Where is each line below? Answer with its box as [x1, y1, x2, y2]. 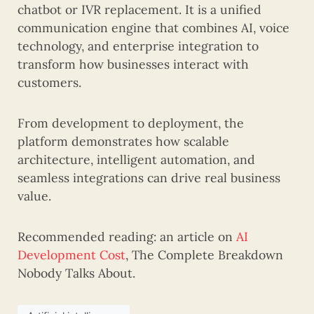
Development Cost [18, 246, 125, 263]
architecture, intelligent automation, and [18, 151, 255, 168]
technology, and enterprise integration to [18, 37, 259, 54]
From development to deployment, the [18, 114, 244, 131]
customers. [18, 74, 81, 90]
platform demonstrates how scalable [18, 132, 229, 149]
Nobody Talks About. [18, 264, 135, 281]
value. [18, 187, 51, 204]
